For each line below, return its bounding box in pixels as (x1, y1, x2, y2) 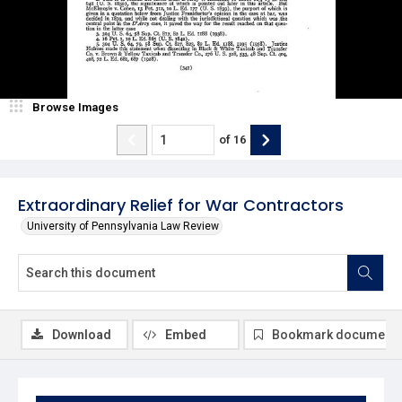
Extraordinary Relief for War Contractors (18, 193, 344, 216)
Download (52, 327, 111, 342)
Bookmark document (272, 327, 396, 342)
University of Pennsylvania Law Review (27, 219, 219, 232)
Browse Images (32, 100, 118, 114)
